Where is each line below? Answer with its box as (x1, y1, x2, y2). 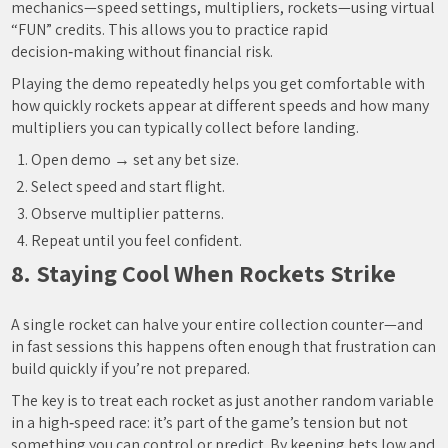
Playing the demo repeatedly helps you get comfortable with (11, 73, 426, 94)
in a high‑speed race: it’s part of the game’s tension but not (11, 412, 409, 433)
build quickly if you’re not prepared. (11, 358, 251, 379)
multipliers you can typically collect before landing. (11, 117, 360, 138)
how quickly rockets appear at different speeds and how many (11, 95, 430, 116)
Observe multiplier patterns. (31, 203, 225, 224)
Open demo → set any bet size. (31, 149, 240, 170)
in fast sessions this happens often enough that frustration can (11, 336, 437, 357)
